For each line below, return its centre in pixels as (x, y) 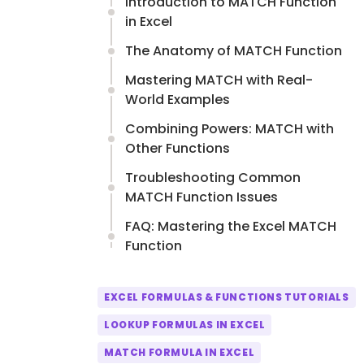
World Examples (178, 100)
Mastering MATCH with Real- (219, 80)
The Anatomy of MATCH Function (234, 51)
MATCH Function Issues (201, 197)
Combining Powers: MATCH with (230, 129)
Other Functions (178, 149)
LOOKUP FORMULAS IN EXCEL (185, 325)
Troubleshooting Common (213, 178)
